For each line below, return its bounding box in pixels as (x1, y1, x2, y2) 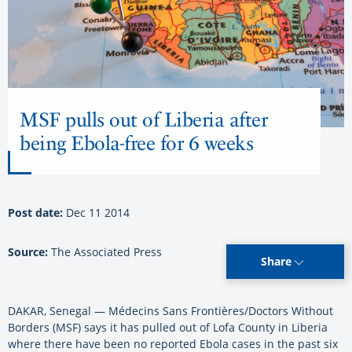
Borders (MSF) (8, 320, 81, 335)
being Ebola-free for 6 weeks (20, 131, 253, 156)
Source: (8, 244, 48, 260)
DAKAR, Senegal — (8, 303, 108, 319)
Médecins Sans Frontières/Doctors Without (108, 303, 333, 319)
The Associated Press (48, 244, 162, 260)
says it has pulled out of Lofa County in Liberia (81, 320, 328, 335)
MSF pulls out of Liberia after (20, 108, 267, 132)
